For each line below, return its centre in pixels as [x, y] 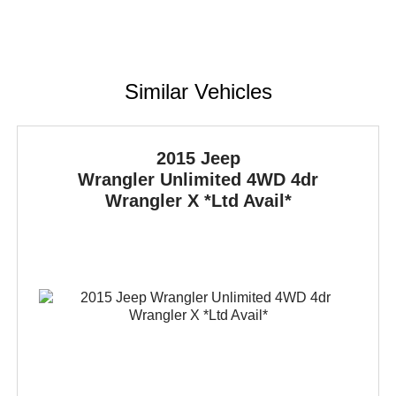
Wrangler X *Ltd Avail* [198, 200]
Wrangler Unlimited [163, 179]
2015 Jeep [198, 158]
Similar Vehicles [198, 91]
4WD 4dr [283, 179]
